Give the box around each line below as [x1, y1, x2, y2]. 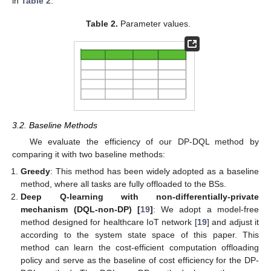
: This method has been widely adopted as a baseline [50, 166, 259, 177]
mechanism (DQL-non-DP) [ [21, 204, 140, 215]
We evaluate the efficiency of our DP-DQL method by [29, 137, 259, 147]
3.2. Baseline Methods [12, 120, 97, 131]
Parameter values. [117, 19, 191, 29]
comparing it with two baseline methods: [12, 149, 165, 160]
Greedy [21, 166, 51, 177]
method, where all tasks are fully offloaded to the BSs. [21, 179, 227, 189]
